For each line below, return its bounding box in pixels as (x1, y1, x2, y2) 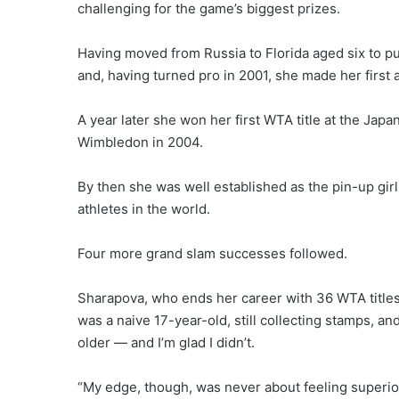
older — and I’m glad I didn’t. (77, 334, 255, 351)
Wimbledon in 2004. (77, 134, 203, 151)
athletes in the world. (77, 200, 210, 217)
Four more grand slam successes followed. (77, 245, 347, 262)
